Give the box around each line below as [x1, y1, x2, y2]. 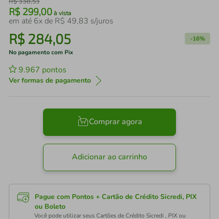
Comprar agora [88, 116, 142, 128]
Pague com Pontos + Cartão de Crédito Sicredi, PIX [35, 192, 197, 201]
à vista [52, 9, 71, 16]
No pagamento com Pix [9, 48, 73, 56]
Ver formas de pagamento [9, 76, 91, 85]
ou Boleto [35, 202, 66, 211]
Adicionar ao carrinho [72, 152, 147, 163]
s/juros [88, 16, 113, 26]
